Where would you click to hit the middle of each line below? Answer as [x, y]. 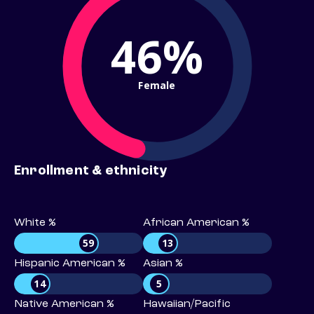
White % [35, 223]
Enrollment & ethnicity [91, 171]
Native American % [64, 305]
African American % [196, 223]
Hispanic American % [70, 264]
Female [157, 85]
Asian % [163, 264]
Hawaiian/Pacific [187, 305]
